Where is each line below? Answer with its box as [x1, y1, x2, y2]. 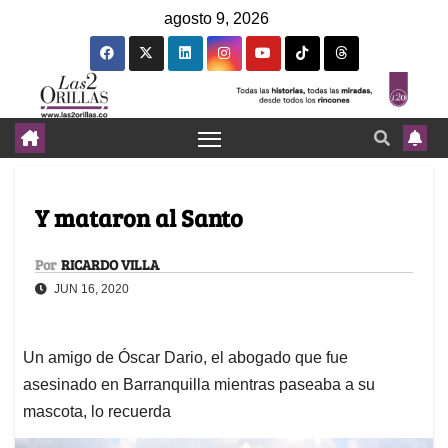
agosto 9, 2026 [164, 10, 269, 27]
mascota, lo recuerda [23, 403, 171, 421]
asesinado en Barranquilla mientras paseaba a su [23, 376, 375, 394]
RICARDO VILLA [61, 255, 159, 275]
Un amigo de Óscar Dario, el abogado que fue [23, 349, 348, 367]
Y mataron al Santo [35, 201, 243, 235]
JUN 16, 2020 [51, 282, 129, 297]
